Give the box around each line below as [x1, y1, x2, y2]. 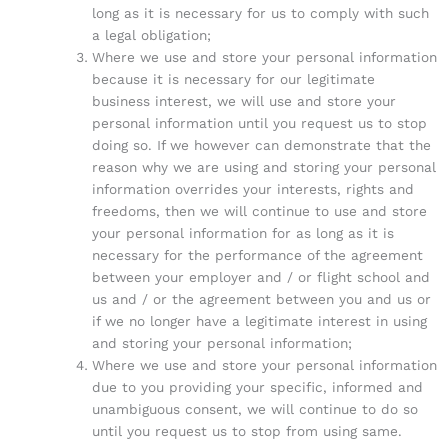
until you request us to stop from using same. [92, 422, 403, 439]
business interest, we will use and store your [92, 92, 397, 109]
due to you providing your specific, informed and [92, 378, 424, 395]
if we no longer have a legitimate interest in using [92, 312, 428, 329]
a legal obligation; [92, 26, 212, 43]
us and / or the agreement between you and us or [92, 290, 432, 307]
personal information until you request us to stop [92, 114, 428, 131]
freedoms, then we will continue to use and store [92, 202, 428, 219]
